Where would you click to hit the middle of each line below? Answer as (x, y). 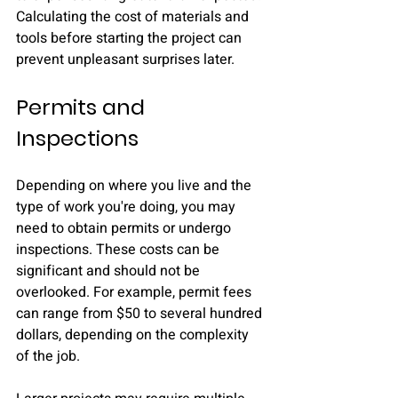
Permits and (83, 107)
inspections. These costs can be (119, 250)
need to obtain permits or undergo (125, 228)
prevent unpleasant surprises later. (125, 60)
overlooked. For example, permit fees (135, 292)
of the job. (50, 356)
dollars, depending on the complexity (134, 335)
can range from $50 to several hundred (141, 314)
